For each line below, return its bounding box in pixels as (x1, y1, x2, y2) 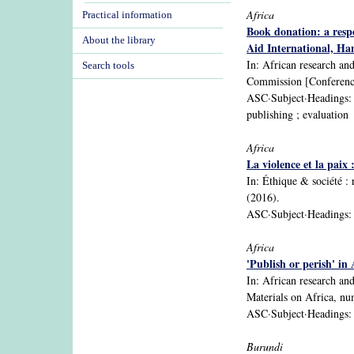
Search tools (82, 60, 134, 71)
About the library (82, 35, 156, 46)
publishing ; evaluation (247, 106, 348, 122)
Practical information (82, 9, 172, 21)
